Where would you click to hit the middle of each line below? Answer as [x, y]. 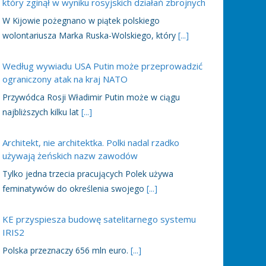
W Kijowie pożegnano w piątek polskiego [81, 21]
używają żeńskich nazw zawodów [70, 155]
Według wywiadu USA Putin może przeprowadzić [102, 66]
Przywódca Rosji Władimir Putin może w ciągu [91, 97]
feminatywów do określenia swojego [75, 189]
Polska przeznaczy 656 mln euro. [66, 251]
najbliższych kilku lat [42, 112]
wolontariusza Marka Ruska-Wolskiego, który [90, 36]
